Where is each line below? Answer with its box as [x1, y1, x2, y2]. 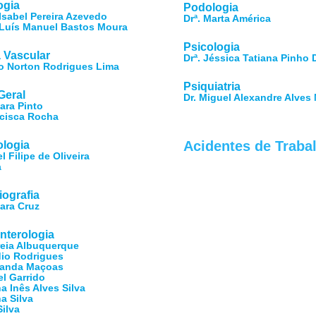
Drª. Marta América [183, 13, 272, 24]
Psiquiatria [183, 80, 241, 92]
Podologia [183, 1, 239, 13]
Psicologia [183, 41, 241, 53]
